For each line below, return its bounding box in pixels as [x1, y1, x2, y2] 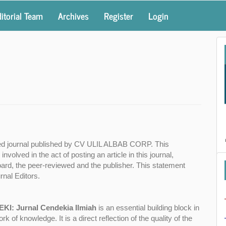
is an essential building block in [96, 203, 199, 212]
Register [104, 8, 133, 23]
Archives [58, 8, 89, 23]
